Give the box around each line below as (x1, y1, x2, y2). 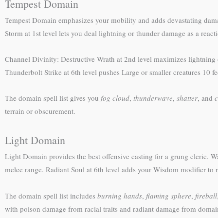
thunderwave (133, 93, 173, 103)
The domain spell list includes (5, 190, 97, 200)
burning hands (97, 190, 142, 200)
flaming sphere (146, 190, 191, 200)
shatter (177, 93, 198, 103)
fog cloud (101, 93, 129, 103)
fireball (195, 190, 217, 200)
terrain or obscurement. (5, 106, 75, 116)
